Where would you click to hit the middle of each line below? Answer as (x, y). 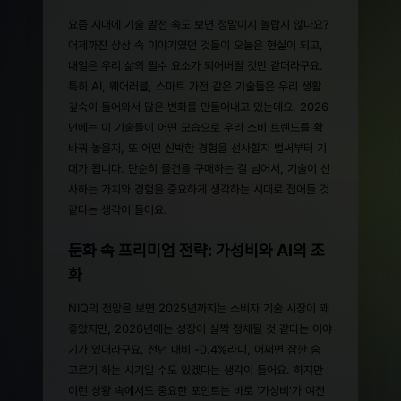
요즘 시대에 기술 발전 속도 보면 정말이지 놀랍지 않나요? (199, 24)
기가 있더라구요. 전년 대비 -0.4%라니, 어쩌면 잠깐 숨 (194, 349)
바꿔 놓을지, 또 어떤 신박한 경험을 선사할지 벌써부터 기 (197, 147)
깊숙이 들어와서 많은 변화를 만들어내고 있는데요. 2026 (198, 106)
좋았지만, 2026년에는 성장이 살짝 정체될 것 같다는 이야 (200, 328)
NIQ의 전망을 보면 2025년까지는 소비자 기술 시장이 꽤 (199, 307)
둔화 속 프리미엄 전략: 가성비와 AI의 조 (196, 250)
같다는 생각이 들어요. (118, 209)
